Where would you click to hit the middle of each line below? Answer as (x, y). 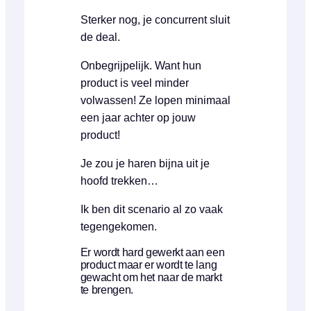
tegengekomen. (118, 226)
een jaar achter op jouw (138, 117)
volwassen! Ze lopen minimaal (155, 100)
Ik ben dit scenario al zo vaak (151, 209)
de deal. (100, 37)
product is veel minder (134, 83)
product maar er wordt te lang (149, 264)
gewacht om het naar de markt (151, 277)
